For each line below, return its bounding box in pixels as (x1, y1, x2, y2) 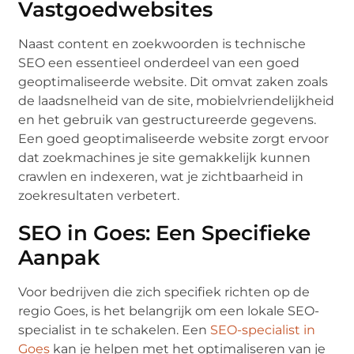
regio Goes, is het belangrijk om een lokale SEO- (18, 303, 320, 318)
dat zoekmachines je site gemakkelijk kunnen (18, 149, 311, 165)
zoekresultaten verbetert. (18, 187, 180, 203)
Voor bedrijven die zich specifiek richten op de (18, 284, 311, 299)
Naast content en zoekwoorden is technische (18, 36, 307, 51)
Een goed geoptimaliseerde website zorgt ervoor (18, 130, 330, 146)
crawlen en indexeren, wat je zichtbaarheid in (18, 168, 304, 184)
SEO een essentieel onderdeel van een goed (18, 55, 300, 70)
